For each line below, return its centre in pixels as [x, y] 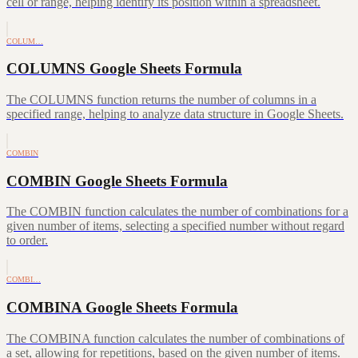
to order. [27, 241]
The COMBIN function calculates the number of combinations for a [177, 212]
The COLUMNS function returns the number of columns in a [161, 99]
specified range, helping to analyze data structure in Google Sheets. [175, 113]
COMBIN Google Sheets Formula [117, 181]
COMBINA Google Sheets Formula [122, 308]
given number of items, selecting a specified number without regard [175, 226]
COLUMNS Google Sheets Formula [124, 69]
